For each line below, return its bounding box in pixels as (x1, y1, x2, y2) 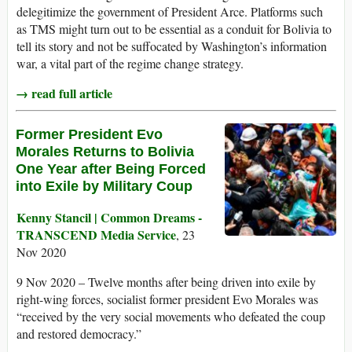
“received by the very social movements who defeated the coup (16, 308, 325, 325)
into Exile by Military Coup (16, 178, 192, 195)
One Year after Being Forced (16, 161, 206, 178)
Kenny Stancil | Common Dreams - (16, 208, 202, 227)
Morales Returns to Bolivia (16, 144, 194, 160)
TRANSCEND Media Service (16, 225, 176, 244)
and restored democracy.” (16, 325, 141, 343)
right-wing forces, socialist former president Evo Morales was (16, 291, 318, 308)
